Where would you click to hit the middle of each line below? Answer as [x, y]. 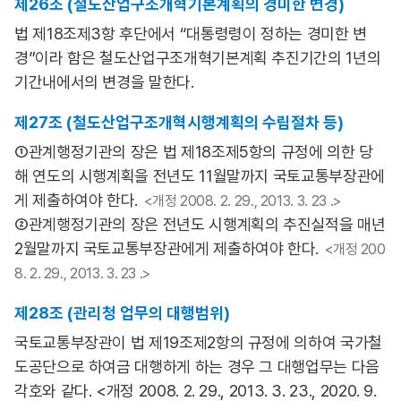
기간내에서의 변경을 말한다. [104, 82]
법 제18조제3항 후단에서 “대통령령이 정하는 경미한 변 [191, 34]
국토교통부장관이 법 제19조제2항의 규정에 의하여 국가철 [198, 342]
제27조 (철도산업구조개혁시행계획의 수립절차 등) [179, 122]
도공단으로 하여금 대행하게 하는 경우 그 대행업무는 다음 [197, 367]
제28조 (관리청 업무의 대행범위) [122, 313]
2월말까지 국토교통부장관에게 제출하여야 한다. [167, 248]
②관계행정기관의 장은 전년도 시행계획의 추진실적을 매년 [200, 224]
